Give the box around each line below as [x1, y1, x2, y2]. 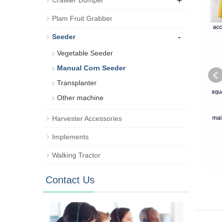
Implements [52, 133, 89, 141]
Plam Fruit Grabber [52, 14, 112, 22]
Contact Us [46, 174, 95, 185]
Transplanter [57, 79, 97, 87]
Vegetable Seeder [57, 49, 113, 57]
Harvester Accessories [52, 114, 122, 122]
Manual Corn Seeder [57, 64, 125, 72]
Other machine [57, 94, 104, 102]
